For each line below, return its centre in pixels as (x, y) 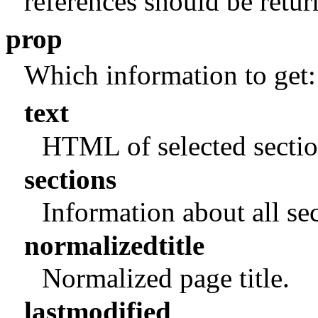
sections (70, 179)
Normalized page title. (166, 278)
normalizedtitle (114, 245)
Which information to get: (170, 75)
